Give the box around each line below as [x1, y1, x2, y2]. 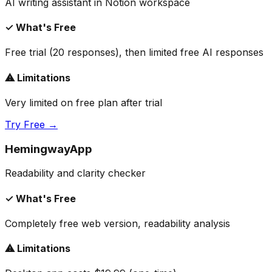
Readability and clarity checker [5, 167, 146, 180]
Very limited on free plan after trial [5, 96, 162, 109]
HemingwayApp [5, 141, 92, 156]
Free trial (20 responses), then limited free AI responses [5, 46, 263, 59]
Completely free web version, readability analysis [5, 217, 230, 229]
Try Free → [5, 118, 58, 131]
